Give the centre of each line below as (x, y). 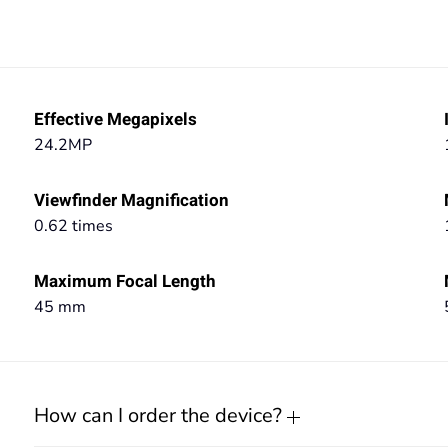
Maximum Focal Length (125, 281)
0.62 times (73, 226)
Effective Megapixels (115, 119)
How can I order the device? (160, 415)
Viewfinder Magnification (131, 200)
